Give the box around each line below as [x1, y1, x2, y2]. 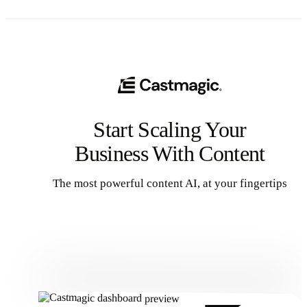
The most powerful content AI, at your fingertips [53, 176, 287, 190]
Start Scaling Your [93, 116, 247, 142]
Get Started [145, 224, 195, 236]
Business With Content [75, 140, 265, 166]
